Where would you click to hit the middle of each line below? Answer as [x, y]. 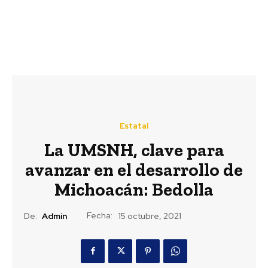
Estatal [134, 126]
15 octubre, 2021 [150, 216]
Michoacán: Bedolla [134, 189]
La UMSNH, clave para [134, 150]
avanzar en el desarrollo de [134, 170]
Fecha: [100, 215]
